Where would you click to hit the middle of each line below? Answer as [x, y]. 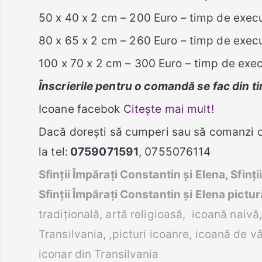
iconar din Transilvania [99, 254]
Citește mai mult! [168, 109]
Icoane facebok [81, 109]
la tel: [53, 151]
